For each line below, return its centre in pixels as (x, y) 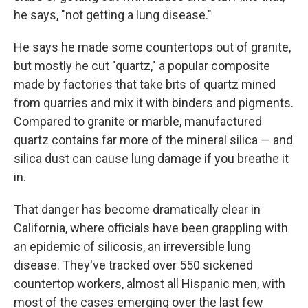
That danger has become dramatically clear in (137, 209)
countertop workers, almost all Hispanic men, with (150, 284)
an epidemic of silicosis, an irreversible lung (132, 246)
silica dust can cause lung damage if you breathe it (151, 158)
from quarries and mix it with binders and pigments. (154, 103)
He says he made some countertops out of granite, (152, 47)
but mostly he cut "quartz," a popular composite (142, 66)
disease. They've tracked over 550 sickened (133, 265)
